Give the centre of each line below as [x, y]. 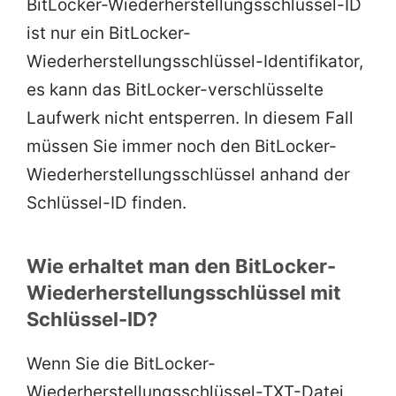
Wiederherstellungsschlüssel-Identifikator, [195, 62]
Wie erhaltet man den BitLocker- [181, 267]
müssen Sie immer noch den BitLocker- [182, 147]
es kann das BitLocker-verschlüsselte [175, 90]
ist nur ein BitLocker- [109, 34]
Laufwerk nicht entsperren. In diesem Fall [190, 118]
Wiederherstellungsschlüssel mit [184, 293]
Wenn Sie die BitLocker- [121, 364]
